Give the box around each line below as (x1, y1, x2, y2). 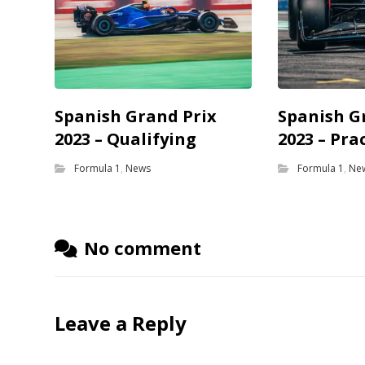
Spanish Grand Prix (55, 105, 218, 128)
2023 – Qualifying (55, 128, 197, 151)
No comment (84, 235, 202, 261)
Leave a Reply (55, 310, 187, 337)
